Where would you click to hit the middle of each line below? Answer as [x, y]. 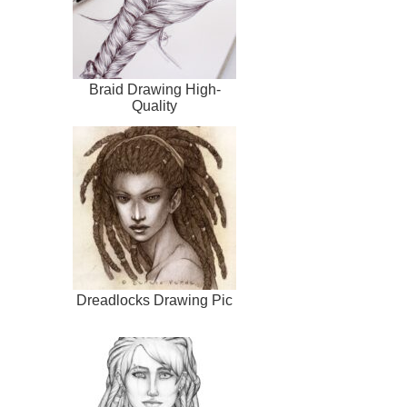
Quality [154, 106]
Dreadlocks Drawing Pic [154, 301]
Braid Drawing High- [154, 90]
